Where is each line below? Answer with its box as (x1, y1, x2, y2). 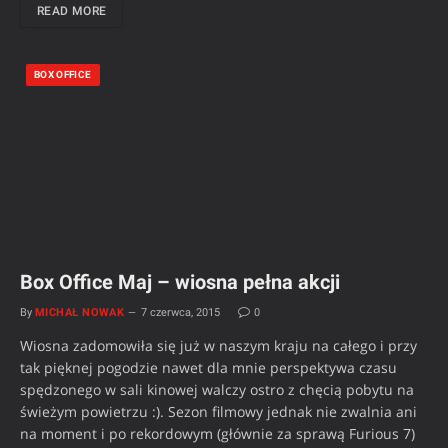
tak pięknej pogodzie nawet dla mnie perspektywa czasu (20, 357, 397, 377)
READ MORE (37, 3, 107, 18)
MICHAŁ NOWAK (35, 305, 125, 319)
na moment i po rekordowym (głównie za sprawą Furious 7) (20, 423, 415, 443)
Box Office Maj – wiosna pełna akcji (20, 269, 340, 294)
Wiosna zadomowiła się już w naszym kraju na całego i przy (20, 335, 417, 355)
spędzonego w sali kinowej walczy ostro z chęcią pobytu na (20, 379, 414, 399)
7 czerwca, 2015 (141, 305, 221, 319)
